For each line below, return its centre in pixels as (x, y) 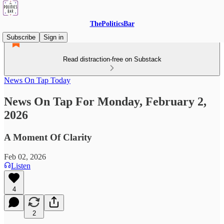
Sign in (53, 37)
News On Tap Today (37, 80)
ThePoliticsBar (112, 24)
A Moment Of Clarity (48, 137)
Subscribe (21, 37)
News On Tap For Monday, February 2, (105, 101)
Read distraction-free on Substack (112, 59)
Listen (21, 165)
